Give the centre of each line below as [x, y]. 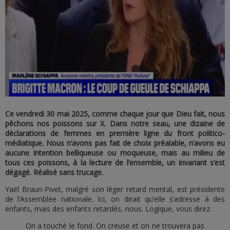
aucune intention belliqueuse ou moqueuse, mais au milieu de [115, 152]
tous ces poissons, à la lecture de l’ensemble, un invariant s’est [115, 162]
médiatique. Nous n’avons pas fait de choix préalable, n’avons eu [115, 143]
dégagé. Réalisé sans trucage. [54, 172]
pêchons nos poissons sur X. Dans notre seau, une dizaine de [115, 123]
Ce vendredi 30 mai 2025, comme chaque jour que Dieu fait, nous [115, 113]
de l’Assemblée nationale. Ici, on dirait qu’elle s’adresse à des [115, 199]
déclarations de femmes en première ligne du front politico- [115, 133]
